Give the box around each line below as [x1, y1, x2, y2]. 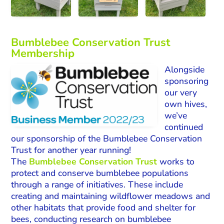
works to [157, 155, 195, 167]
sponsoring [164, 74, 209, 87]
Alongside [164, 63, 205, 75]
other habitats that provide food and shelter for [11, 201, 196, 213]
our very [164, 86, 197, 98]
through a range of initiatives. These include [11, 178, 183, 190]
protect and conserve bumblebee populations [11, 166, 189, 179]
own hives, [164, 97, 207, 110]
